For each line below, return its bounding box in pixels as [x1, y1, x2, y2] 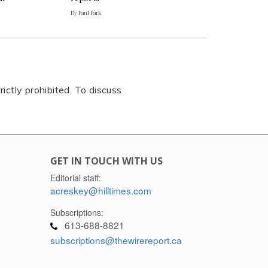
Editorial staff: [50, 171, 101, 184]
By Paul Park [71, 8, 102, 17]
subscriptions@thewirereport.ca [50, 233, 182, 246]
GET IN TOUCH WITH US [50, 154, 163, 167]
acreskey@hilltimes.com [50, 183, 151, 197]
